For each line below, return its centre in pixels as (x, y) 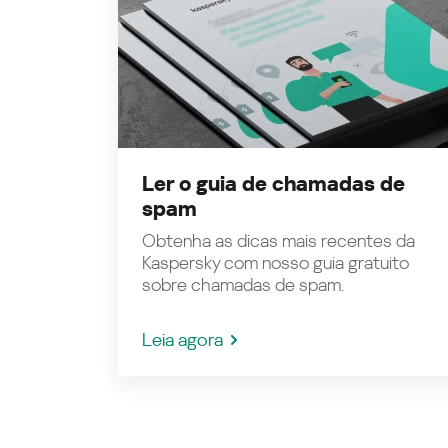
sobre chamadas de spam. (243, 284)
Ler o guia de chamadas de (273, 184)
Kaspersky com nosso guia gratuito (275, 262)
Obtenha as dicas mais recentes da (278, 240)
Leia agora (182, 339)
